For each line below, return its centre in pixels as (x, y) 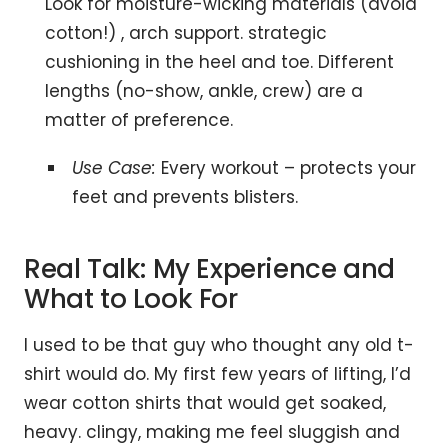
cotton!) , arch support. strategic (186, 32)
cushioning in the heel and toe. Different (220, 61)
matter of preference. (139, 119)
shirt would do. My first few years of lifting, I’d (217, 373)
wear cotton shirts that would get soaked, (205, 402)
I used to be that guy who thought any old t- (219, 344)
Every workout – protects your (285, 167)
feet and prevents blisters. (184, 196)
